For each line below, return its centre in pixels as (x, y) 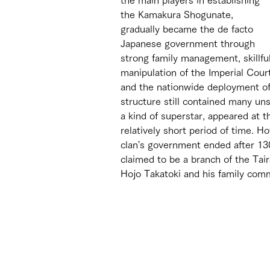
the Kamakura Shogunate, (178, 14)
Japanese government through (189, 43)
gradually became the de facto (188, 29)
